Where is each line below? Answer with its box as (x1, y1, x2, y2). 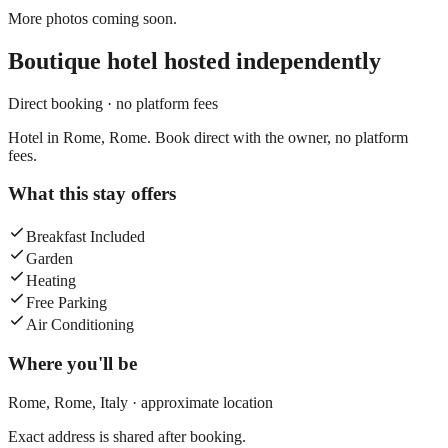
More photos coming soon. (8, 9, 177, 27)
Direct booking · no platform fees (8, 94, 218, 112)
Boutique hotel (8, 47, 158, 74)
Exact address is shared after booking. (8, 427, 246, 445)
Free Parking (26, 294, 107, 312)
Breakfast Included (26, 228, 145, 246)
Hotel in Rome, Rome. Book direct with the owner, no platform (8, 128, 408, 146)
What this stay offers (8, 183, 176, 205)
